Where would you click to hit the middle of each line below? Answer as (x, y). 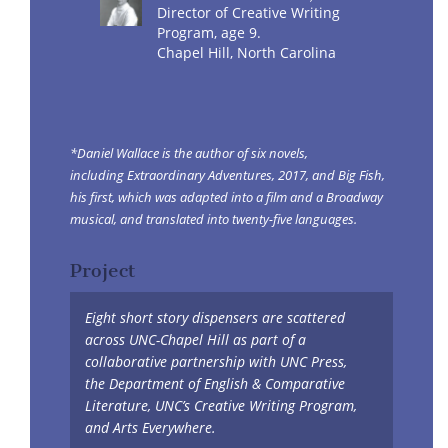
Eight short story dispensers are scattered (215, 318)
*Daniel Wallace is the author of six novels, (189, 153)
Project (103, 271)
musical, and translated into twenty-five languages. (213, 219)
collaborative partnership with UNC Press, (216, 362)
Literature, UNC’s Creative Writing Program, (221, 406)
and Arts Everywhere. (150, 428)
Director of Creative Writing (249, 13)
